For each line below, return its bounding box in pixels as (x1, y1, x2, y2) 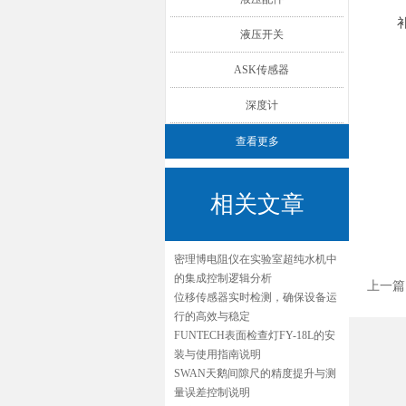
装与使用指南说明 (174, 348, 261, 361)
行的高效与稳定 (174, 310, 250, 323)
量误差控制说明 (174, 386, 250, 399)
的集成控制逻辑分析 (174, 272, 272, 285)
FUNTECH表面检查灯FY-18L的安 (174, 329, 335, 342)
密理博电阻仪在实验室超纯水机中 (174, 253, 337, 266)
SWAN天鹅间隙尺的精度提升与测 (174, 367, 336, 380)
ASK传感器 (234, 63, 289, 76)
